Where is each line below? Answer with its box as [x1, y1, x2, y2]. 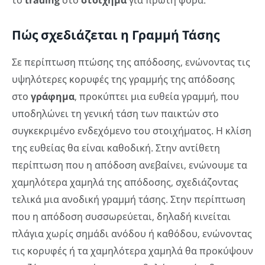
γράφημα [31, 90, 75, 104]
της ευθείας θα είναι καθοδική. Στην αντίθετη [12, 141, 220, 155]
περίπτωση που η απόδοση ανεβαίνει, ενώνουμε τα [12, 159, 247, 172]
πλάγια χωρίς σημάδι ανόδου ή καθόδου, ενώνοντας [12, 227, 252, 241]
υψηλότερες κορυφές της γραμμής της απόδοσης [12, 73, 235, 86]
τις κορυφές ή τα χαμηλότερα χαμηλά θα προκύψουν [12, 244, 253, 258]
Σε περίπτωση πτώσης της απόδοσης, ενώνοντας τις [12, 56, 250, 69]
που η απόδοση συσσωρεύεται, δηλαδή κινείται [12, 210, 231, 224]
